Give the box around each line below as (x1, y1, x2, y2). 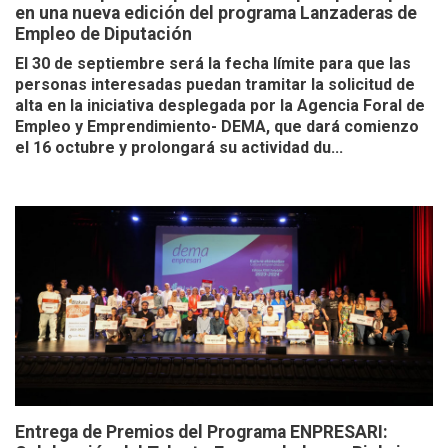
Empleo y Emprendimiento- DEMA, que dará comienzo (15, 117, 419, 137)
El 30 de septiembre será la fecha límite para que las (15, 54, 411, 74)
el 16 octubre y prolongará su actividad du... (15, 138, 343, 158)
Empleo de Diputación (15, 24, 192, 45)
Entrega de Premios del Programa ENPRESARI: (15, 422, 388, 443)
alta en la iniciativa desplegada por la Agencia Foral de (15, 96, 425, 116)
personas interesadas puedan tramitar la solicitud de (15, 75, 415, 95)
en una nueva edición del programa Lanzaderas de (15, 3, 417, 24)
